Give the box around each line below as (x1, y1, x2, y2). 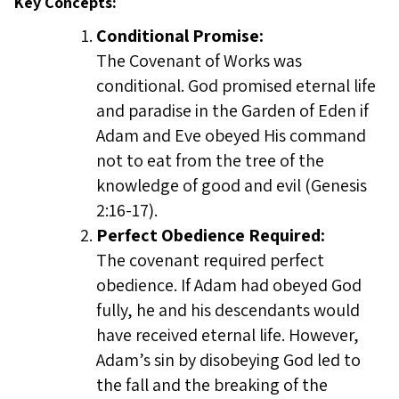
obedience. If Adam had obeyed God (96, 273, 362, 297)
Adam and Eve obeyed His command (96, 124, 366, 147)
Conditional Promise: (96, 24, 264, 47)
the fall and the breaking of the (96, 373, 328, 396)
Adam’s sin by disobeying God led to (96, 348, 361, 371)
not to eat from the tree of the (96, 149, 324, 172)
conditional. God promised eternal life (96, 74, 376, 97)
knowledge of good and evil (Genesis (96, 174, 367, 197)
